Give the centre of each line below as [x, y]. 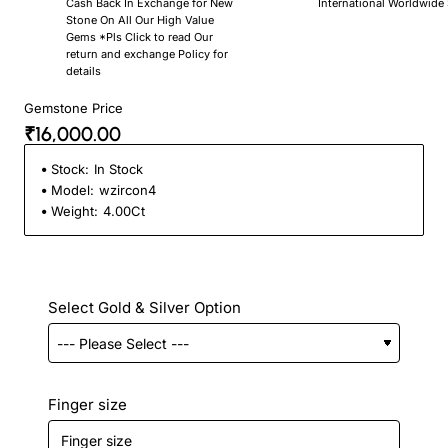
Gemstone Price [73, 108]
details [83, 71]
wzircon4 [127, 190]
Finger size [87, 405]
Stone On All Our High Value [140, 20]
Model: [72, 190]
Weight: [74, 211]
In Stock [118, 169]
